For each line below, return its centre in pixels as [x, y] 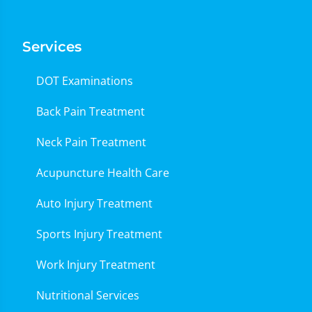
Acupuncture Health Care [103, 173]
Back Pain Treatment [91, 111]
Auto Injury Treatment [94, 203]
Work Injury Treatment [96, 265]
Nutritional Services [88, 295]
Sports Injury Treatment [99, 234]
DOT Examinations [85, 81]
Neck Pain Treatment [91, 142]
